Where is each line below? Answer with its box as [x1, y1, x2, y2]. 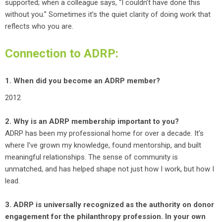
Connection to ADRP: [5, 47, 121, 60]
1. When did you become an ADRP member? [5, 76, 160, 85]
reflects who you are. [5, 22, 75, 31]
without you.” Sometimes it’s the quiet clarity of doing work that [5, 10, 211, 19]
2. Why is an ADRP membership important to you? [5, 117, 179, 126]
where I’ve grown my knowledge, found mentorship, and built [5, 141, 201, 150]
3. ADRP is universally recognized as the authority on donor [5, 200, 214, 209]
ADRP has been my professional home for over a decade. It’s [5, 129, 204, 138]
